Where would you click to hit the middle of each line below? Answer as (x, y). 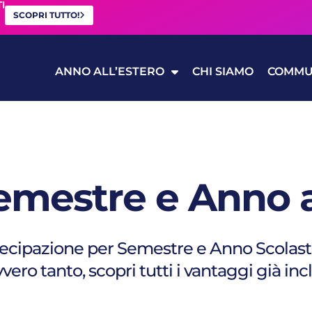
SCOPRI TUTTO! (46, 15)
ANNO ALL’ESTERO (109, 71)
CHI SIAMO (223, 71)
